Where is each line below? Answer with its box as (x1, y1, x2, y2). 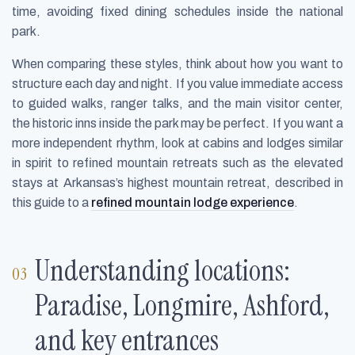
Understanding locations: (35, 251, 291, 289)
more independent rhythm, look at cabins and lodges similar (12, 136, 343, 151)
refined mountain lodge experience (91, 196, 294, 210)
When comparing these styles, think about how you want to (12, 57, 343, 71)
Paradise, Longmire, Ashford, (35, 286, 330, 324)
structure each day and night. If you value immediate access (12, 77, 343, 91)
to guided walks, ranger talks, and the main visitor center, (12, 97, 343, 111)
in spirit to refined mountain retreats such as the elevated (12, 156, 343, 170)
